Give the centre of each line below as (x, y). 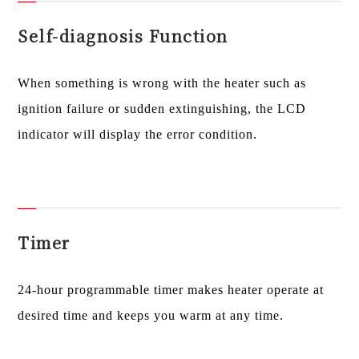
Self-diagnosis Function (123, 36)
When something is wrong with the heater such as (162, 83)
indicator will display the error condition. (138, 135)
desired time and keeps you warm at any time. (151, 315)
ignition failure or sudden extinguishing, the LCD (162, 109)
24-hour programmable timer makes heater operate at (171, 289)
